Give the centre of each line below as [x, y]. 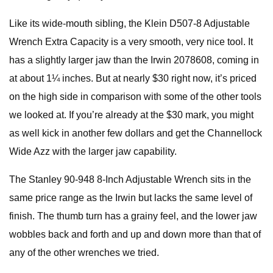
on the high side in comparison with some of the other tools [135, 97]
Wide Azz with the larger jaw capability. [93, 151]
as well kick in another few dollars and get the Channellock [136, 133]
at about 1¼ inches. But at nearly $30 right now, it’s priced [133, 78]
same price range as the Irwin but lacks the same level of [131, 198]
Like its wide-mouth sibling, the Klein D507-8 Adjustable [129, 23]
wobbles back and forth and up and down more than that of [135, 234]
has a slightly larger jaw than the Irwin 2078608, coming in [134, 60]
